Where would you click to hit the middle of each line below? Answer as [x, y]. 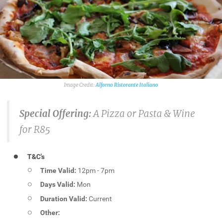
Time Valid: [59, 170]
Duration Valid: [65, 198]
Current [101, 198]
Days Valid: [59, 185]
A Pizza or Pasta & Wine [143, 113]
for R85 [35, 129]
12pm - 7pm [96, 170]
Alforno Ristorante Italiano [127, 85]
